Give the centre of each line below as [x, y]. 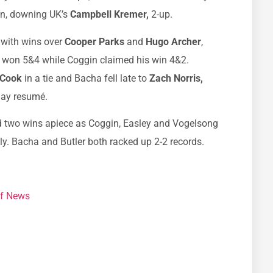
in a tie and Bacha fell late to [86, 78]
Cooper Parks [96, 41]
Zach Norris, [176, 78]
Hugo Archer [173, 41]
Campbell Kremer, [109, 15]
